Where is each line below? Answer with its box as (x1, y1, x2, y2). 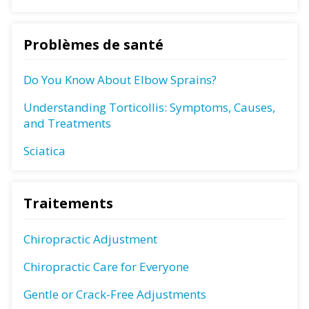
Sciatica (23, 143, 66, 159)
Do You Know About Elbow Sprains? (23, 72, 217, 88)
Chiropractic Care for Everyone (23, 258, 189, 275)
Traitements (23, 194, 113, 213)
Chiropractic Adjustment (23, 230, 157, 247)
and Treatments (23, 115, 111, 132)
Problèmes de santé (23, 34, 163, 54)
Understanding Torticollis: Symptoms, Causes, (23, 99, 275, 116)
